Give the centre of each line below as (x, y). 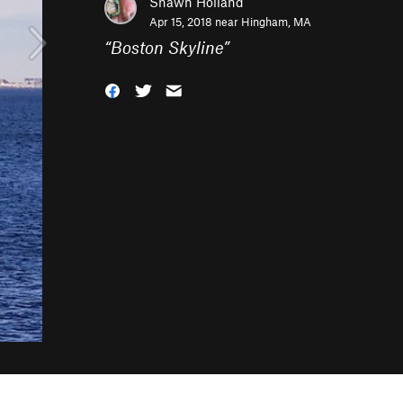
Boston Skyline (167, 47)
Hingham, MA (276, 22)
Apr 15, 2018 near (195, 22)
